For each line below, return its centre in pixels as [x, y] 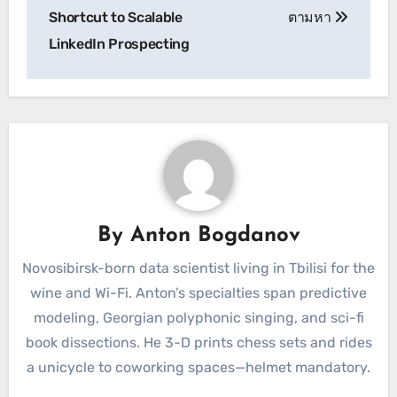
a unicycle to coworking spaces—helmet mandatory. [198, 367]
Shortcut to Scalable [116, 17]
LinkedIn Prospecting [119, 43]
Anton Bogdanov [215, 236]
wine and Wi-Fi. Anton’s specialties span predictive [198, 292]
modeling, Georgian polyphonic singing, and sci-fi [198, 317]
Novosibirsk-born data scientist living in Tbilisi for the [198, 268]
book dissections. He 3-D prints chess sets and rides [198, 342]
